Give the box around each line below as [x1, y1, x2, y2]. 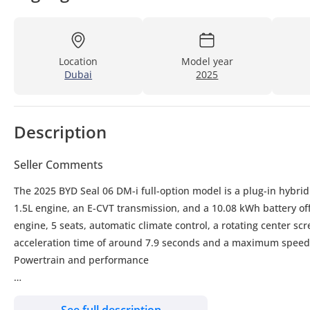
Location [59, 54, 98, 68]
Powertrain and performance [14, 253, 149, 266]
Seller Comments [14, 156, 103, 172]
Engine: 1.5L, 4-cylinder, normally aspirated [14, 287, 215, 301]
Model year [181, 54, 233, 68]
